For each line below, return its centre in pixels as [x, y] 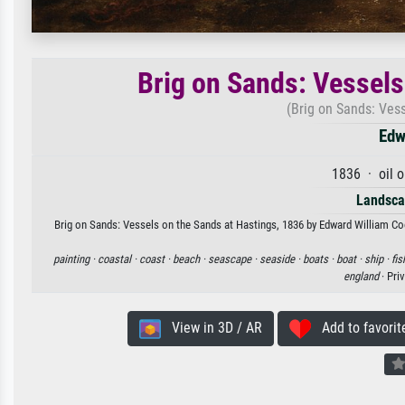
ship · [378, 259]
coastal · [118, 259]
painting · [75, 259]
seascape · [234, 259]
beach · [190, 259]
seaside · [281, 259]
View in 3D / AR [211, 328]
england [361, 277]
